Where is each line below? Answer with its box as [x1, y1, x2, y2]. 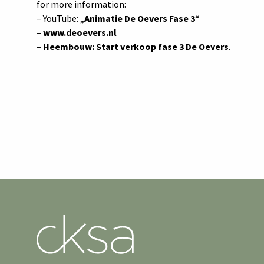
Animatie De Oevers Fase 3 [84, 12, 195, 25]
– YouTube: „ [37, 12, 84, 25]
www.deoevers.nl [43, 27, 117, 39]
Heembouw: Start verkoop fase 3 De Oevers [43, 41, 229, 53]
